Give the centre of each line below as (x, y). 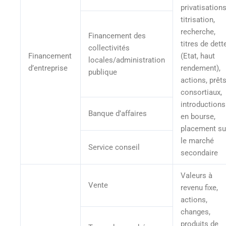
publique (102, 72)
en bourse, (198, 116)
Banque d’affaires (118, 113)
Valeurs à (196, 175)
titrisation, (197, 19)
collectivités (109, 48)
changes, (195, 212)
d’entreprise (48, 68)
